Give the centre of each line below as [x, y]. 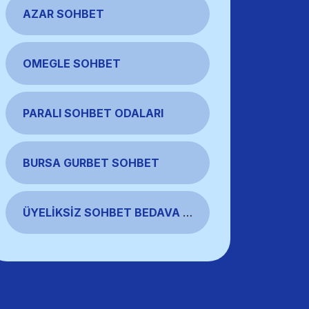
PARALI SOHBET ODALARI [93, 113]
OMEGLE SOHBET [72, 63]
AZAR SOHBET [63, 14]
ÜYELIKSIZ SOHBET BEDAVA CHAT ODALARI [188, 212]
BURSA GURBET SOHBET [91, 163]
